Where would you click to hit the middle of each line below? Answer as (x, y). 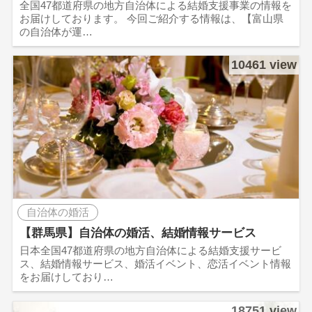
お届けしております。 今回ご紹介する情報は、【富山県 (151, 18)
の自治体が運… (56, 31)
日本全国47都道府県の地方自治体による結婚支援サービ (150, 251)
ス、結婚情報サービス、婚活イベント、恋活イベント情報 (155, 264)
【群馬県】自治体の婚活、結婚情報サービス (138, 233)
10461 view (264, 64)
